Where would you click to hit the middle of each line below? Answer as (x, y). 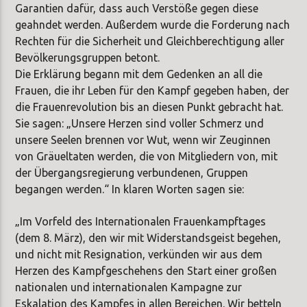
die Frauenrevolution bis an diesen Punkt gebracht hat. (149, 107)
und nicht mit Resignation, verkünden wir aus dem (139, 254)
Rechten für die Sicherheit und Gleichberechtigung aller (150, 41)
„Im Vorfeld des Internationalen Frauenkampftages (141, 221)
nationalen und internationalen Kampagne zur (129, 287)
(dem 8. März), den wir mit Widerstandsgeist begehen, (148, 237)
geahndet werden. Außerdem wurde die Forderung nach (153, 25)
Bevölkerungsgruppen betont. (88, 58)
